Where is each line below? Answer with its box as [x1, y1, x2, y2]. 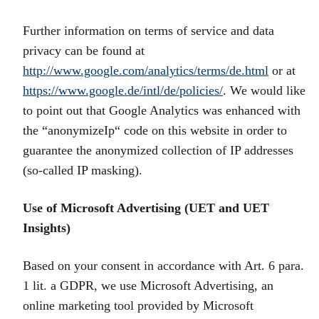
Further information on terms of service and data [23, 23, 274, 38]
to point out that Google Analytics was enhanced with [23, 103, 300, 117]
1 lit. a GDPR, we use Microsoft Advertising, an [23, 278, 273, 293]
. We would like [223, 83, 305, 98]
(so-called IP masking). [23, 163, 142, 177]
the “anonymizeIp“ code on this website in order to [23, 123, 287, 137]
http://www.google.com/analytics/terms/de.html [23, 63, 268, 78]
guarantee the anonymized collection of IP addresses [23, 143, 293, 157]
